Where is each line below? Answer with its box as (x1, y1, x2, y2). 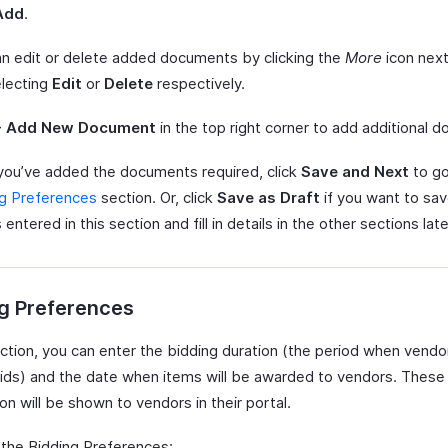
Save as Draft (217, 188, 320, 207)
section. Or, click (97, 188, 217, 207)
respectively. (153, 74, 245, 93)
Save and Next (301, 162, 409, 181)
